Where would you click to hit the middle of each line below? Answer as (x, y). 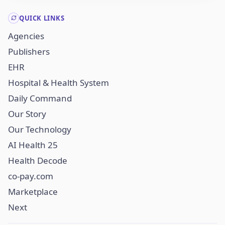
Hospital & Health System (59, 83)
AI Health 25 (33, 145)
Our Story (27, 114)
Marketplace (33, 192)
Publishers (29, 52)
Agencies (26, 36)
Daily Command (40, 98)
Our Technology (40, 130)
